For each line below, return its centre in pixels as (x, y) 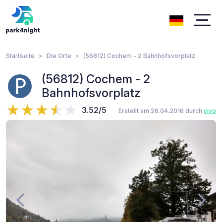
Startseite (20, 56)
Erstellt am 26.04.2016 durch (161, 111)
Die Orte (59, 56)
